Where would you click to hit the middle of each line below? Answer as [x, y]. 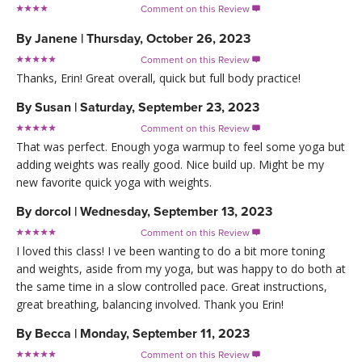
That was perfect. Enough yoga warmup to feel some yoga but [181, 146]
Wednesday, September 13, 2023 [176, 211]
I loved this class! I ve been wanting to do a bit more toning [170, 250]
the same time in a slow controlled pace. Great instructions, [172, 286]
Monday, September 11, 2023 [165, 333]
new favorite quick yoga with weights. [114, 182]
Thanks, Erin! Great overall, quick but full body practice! [158, 78]
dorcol [53, 211]
